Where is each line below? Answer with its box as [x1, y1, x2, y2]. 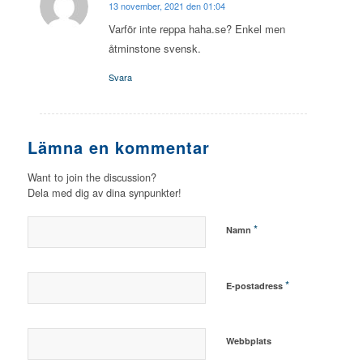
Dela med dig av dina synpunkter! [27, 185, 181, 201]
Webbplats [225, 335, 271, 348]
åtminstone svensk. [108, 41, 201, 57]
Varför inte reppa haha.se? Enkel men [108, 21, 285, 37]
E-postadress [225, 280, 285, 293]
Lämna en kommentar [27, 135, 210, 160]
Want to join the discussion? [27, 169, 156, 186]
